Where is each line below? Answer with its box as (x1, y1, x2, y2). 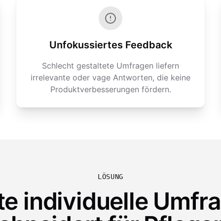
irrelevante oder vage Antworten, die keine (31, 73, 190, 82)
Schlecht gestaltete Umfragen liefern (42, 61, 179, 71)
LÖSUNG (97, 173, 124, 181)
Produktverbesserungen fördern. (50, 84, 171, 94)
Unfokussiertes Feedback (49, 39, 172, 51)
